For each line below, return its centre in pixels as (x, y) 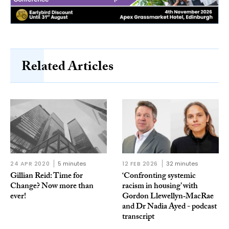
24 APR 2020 (30, 164)
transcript (138, 218)
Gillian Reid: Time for (47, 177)
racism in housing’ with (160, 187)
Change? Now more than (52, 187)
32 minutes (182, 164)
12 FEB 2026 (140, 164)
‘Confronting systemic (159, 177)
